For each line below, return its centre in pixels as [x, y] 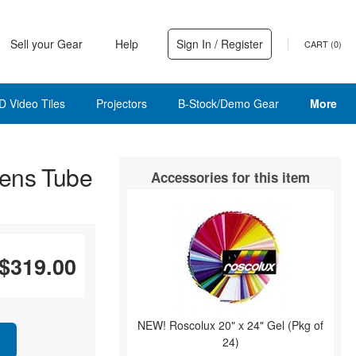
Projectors [121, 103]
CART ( [319, 44]
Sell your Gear [46, 43]
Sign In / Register [220, 43]
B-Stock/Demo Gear [228, 103]
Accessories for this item [230, 177]
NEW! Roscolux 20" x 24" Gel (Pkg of [230, 325]
